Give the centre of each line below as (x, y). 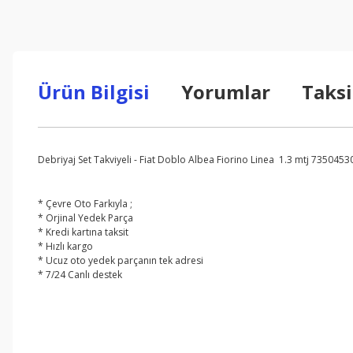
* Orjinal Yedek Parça (85, 218)
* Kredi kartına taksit (83, 232)
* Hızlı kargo (65, 246)
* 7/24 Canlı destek (80, 275)
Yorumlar (226, 92)
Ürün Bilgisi (94, 92)
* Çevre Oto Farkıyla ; (85, 204)
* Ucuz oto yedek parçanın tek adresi (121, 260)
